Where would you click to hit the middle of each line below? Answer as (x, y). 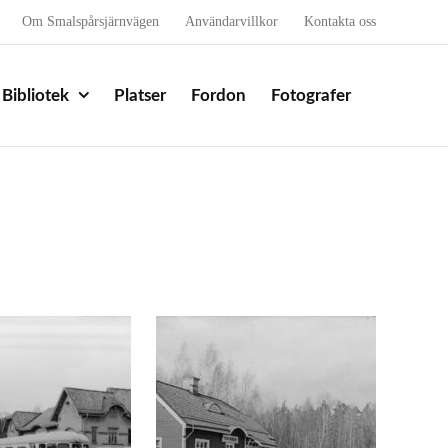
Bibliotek (35, 95)
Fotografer (311, 95)
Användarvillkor (231, 21)
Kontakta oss (340, 21)
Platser (140, 95)
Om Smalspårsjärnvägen (90, 21)
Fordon (218, 95)
